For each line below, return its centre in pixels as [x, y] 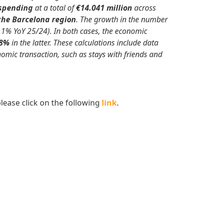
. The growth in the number [122, 19]
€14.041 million [104, 8]
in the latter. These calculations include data [84, 42]
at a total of [54, 8]
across [144, 8]
